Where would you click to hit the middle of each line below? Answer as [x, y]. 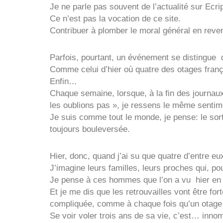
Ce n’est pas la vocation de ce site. [115, 19]
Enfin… [63, 81]
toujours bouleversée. [92, 129]
